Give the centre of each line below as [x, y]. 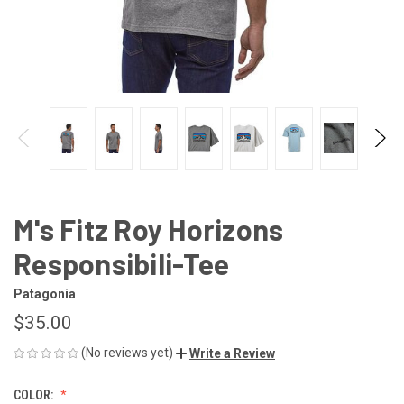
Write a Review [232, 353]
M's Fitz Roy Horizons [149, 229]
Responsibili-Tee [121, 263]
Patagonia [45, 294]
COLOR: [35, 395]
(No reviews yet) [127, 352]
